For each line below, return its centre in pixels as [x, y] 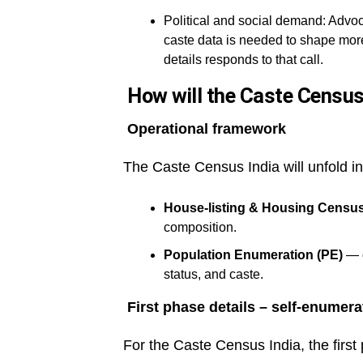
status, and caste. [214, 274]
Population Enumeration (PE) [253, 254]
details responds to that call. [243, 59]
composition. [200, 227]
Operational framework [205, 128]
